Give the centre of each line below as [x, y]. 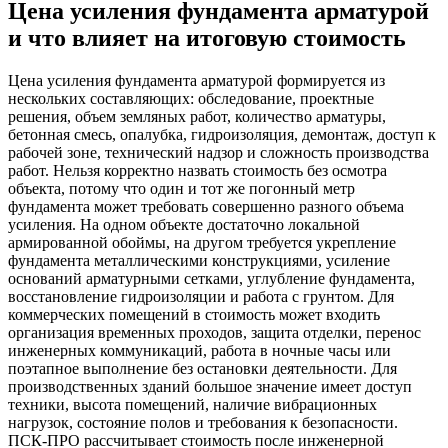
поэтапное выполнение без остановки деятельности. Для [202, 368]
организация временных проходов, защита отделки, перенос [214, 332]
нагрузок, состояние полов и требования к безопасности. [203, 422]
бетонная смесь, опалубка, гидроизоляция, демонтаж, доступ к [222, 134]
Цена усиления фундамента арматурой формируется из [196, 80]
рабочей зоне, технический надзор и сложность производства [218, 152]
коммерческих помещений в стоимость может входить [194, 314]
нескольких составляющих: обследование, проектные [191, 98]
